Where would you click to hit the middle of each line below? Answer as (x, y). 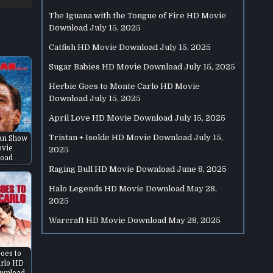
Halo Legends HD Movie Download (117, 189)
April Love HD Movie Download (111, 118)
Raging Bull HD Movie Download (112, 169)
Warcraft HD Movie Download (108, 220)
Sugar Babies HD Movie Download (116, 67)
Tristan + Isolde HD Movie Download (121, 137)
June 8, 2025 (202, 169)
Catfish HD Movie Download (104, 47)
